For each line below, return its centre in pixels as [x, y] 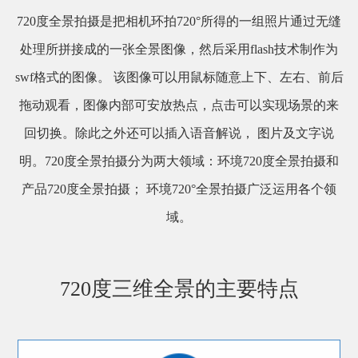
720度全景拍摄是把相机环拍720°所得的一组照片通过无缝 [179, 21]
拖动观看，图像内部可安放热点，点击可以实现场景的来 [179, 105]
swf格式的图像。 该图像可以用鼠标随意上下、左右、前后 [179, 77]
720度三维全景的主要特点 [179, 288]
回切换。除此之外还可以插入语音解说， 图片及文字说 [179, 133]
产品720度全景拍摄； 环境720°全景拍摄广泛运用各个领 [179, 189]
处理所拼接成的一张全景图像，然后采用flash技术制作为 [179, 49]
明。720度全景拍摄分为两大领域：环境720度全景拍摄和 [179, 161]
